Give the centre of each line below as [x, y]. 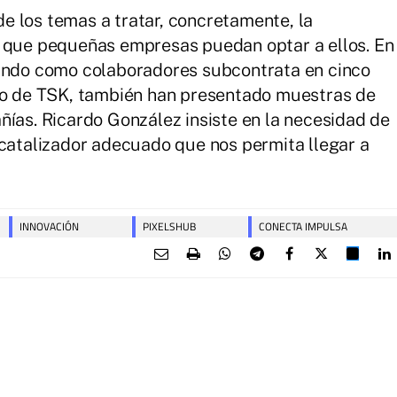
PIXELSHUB [169, 227]
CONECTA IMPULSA [304, 227]
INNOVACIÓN [50, 227]
